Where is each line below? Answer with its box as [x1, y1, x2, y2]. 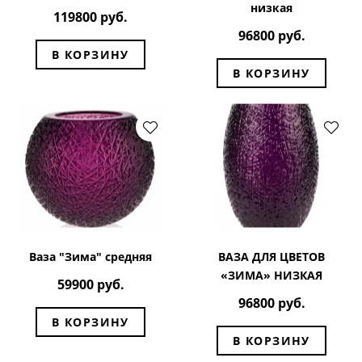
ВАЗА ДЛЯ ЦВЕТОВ [218, 248, 325, 264]
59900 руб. [57, 276, 124, 294]
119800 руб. [53, 8, 128, 27]
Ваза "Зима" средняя [29, 248, 152, 264]
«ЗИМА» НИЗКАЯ [221, 267, 322, 283]
